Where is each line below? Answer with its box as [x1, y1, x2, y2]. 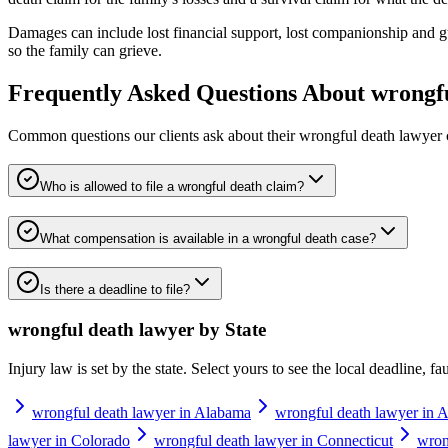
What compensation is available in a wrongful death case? [40, 230, 376, 246]
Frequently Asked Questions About [8, 80, 371, 107]
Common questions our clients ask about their [8, 127, 299, 145]
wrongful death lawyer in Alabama [32, 403, 251, 421]
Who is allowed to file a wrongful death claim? [40, 178, 304, 194]
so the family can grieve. [8, 42, 162, 60]
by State [194, 319, 266, 341]
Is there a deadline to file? [40, 282, 190, 298]
